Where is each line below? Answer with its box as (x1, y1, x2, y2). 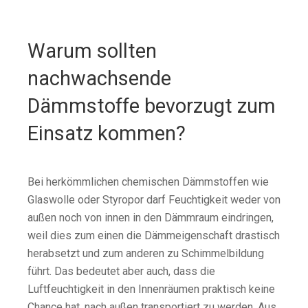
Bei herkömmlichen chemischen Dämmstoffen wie (27, 175, 269, 188)
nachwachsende (27, 67, 171, 90)
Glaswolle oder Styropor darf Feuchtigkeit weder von (27, 193, 280, 206)
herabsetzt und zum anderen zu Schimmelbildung (27, 247, 264, 260)
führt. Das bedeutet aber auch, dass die (27, 265, 215, 278)
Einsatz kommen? (27, 122, 186, 145)
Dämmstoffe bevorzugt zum (27, 94, 276, 118)
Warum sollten (27, 39, 157, 63)
